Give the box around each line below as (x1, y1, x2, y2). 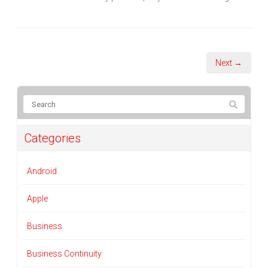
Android (27, 166, 57, 176)
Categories (25, 131, 81, 146)
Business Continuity (27, 249, 102, 259)
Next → (215, 58, 242, 68)
